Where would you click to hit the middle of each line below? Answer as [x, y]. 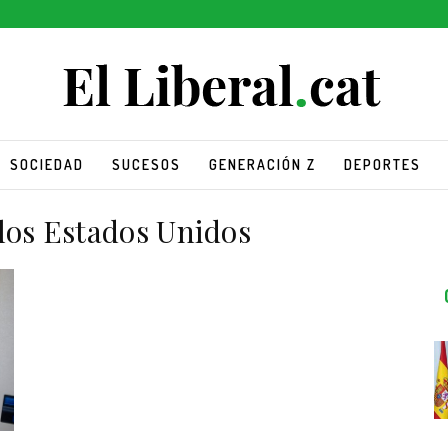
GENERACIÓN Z [262, 164]
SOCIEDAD [46, 164]
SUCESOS [146, 164]
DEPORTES [382, 164]
